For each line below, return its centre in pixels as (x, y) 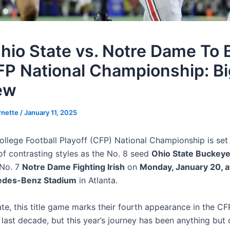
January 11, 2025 (51, 113)
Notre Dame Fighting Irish (73, 167)
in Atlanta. (97, 180)
